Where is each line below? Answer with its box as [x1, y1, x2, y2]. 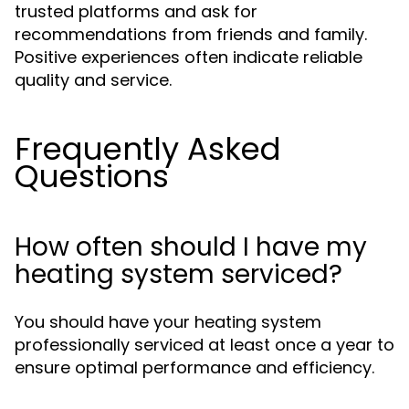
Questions [15, 154, 169, 198]
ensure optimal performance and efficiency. [15, 356, 374, 379]
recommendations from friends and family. [15, 23, 367, 46]
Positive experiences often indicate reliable [15, 46, 362, 68]
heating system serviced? [15, 257, 342, 292]
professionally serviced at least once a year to [15, 333, 394, 356]
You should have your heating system [15, 310, 321, 333]
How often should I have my [15, 229, 367, 265]
